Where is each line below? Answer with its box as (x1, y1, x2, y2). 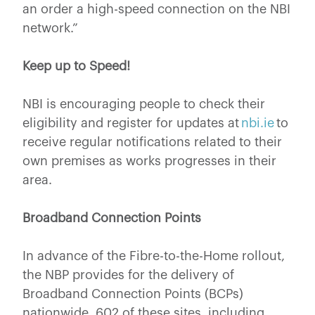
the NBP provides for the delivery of (22, 268, 234, 281)
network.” (22, 21, 78, 34)
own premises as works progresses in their (22, 154, 276, 167)
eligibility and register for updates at (22, 116, 241, 129)
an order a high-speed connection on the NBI (22, 2, 290, 15)
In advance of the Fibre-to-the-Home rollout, (22, 249, 285, 262)
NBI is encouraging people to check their (22, 97, 265, 110)
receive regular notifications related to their (22, 135, 282, 148)
